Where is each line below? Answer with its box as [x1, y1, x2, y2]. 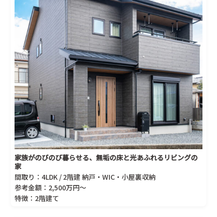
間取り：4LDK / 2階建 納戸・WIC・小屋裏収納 [15, 172, 156, 182]
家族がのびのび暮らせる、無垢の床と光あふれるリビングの [15, 153, 198, 163]
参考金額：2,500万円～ [15, 183, 87, 193]
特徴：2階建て [15, 193, 60, 203]
